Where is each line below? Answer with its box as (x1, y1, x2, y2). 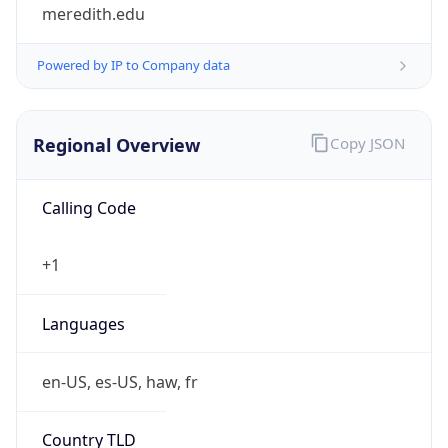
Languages (41, 312, 125, 335)
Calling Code (41, 197, 136, 220)
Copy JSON (329, 133, 405, 154)
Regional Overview (33, 132, 200, 157)
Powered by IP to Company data (37, 56, 230, 75)
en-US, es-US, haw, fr (41, 370, 198, 393)
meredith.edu (41, 3, 145, 26)
